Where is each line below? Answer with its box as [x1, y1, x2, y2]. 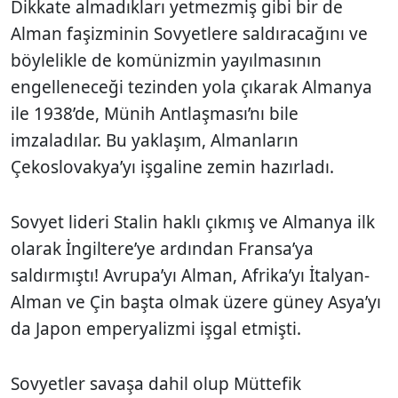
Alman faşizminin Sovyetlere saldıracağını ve [11, 21, 368, 45]
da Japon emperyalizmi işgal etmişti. [11, 316, 301, 340]
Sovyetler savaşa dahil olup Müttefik [11, 371, 301, 395]
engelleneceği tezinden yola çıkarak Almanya [11, 75, 372, 99]
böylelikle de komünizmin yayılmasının [11, 48, 322, 72]
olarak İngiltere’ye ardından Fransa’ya [11, 236, 314, 260]
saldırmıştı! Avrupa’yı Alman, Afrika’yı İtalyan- [11, 263, 370, 287]
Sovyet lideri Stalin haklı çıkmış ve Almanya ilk [11, 210, 375, 234]
